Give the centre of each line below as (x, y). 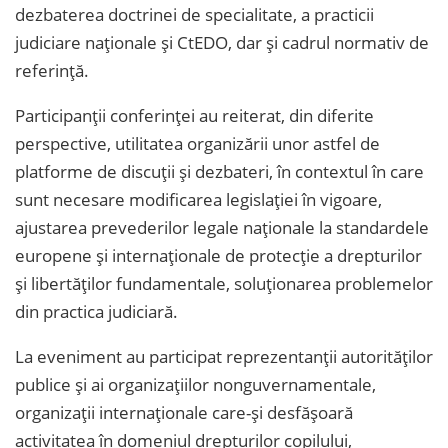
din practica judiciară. (96, 311)
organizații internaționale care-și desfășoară (184, 412)
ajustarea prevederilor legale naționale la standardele (222, 227)
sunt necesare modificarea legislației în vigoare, (198, 199)
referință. (52, 70)
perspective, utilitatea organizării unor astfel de (197, 143)
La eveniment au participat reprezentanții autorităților (224, 356)
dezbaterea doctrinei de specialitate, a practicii (194, 14)
